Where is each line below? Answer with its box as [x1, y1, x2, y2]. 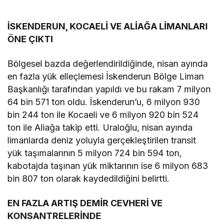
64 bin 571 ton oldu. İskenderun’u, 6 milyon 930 [7, 96, 200, 107]
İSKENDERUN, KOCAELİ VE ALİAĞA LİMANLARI [7, 21, 208, 31]
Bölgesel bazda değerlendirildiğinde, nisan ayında [7, 58, 208, 69]
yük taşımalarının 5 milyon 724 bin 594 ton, [7, 147, 182, 158]
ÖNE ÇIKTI [7, 33, 54, 44]
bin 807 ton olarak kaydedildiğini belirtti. [7, 173, 170, 184]
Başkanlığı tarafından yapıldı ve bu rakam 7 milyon [7, 83, 211, 94]
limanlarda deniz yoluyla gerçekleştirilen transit [7, 135, 196, 145]
